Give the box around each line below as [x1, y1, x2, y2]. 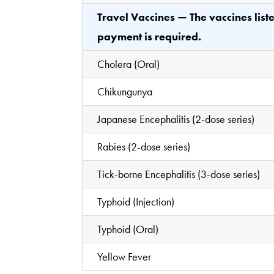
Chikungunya [97, 84, 153, 98]
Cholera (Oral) [97, 56, 160, 71]
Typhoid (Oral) [97, 221, 159, 236]
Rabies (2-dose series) [97, 139, 191, 154]
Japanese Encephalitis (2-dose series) [97, 111, 255, 126]
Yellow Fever [97, 249, 152, 264]
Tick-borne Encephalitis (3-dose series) [97, 166, 261, 181]
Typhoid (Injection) [97, 194, 175, 209]
